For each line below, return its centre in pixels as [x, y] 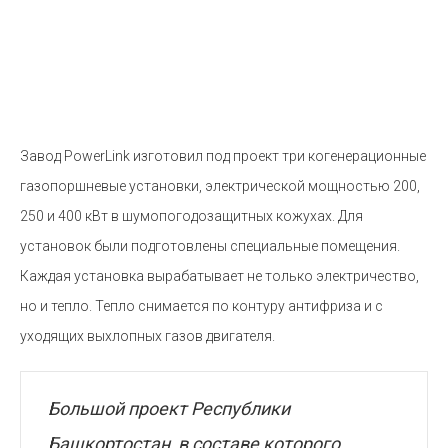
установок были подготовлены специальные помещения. [210, 246]
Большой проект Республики [169, 408]
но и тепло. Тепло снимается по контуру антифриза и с [201, 306]
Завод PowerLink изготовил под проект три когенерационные [223, 156]
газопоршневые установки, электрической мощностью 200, [220, 186]
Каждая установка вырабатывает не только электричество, [219, 276]
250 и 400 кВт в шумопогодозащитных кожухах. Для [191, 216]
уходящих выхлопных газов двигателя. [147, 336]
